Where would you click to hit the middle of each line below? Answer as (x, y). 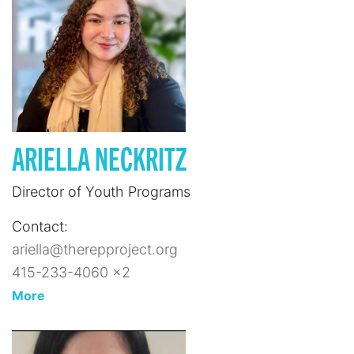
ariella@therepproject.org (95, 249)
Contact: (40, 226)
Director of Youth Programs (101, 192)
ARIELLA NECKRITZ (100, 157)
